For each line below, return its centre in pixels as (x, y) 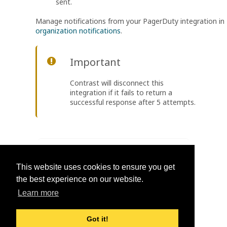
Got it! (97, 219)
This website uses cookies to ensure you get (96, 167)
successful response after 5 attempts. (133, 102)
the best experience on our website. (80, 179)
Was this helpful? (113, 154)
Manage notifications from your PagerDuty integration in (130, 21)
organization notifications (78, 31)
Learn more (39, 193)
